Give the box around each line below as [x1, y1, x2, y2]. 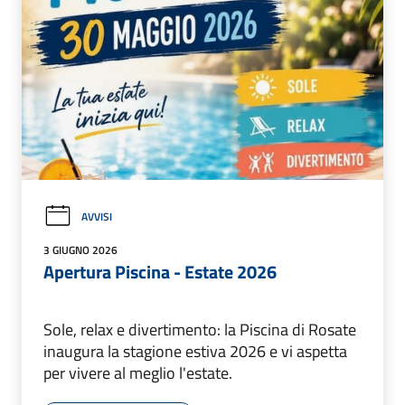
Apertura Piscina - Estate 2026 [43, 258, 277, 287]
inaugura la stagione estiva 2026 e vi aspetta [43, 339, 347, 364]
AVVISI [81, 207, 112, 225]
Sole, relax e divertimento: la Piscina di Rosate [43, 317, 356, 343]
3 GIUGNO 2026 [43, 241, 118, 259]
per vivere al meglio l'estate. [43, 361, 232, 386]
